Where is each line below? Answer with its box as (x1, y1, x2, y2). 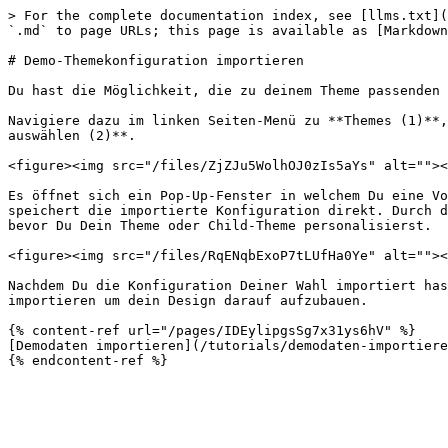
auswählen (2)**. (8, 128, 136, 143)
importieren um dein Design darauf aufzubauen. (8, 293, 368, 308)
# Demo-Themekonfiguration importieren (8, 53, 304, 68)
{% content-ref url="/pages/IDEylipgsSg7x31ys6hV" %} (8, 323, 416, 338)
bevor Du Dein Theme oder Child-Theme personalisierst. (8, 218, 432, 233)
